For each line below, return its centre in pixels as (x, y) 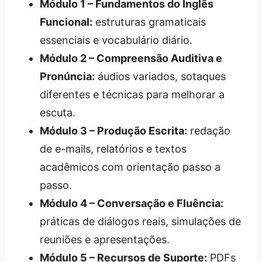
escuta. (58, 113)
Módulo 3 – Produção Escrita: (113, 131)
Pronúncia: (67, 77)
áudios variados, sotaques (160, 77)
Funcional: (66, 22)
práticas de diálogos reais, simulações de (140, 222)
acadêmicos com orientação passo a (130, 167)
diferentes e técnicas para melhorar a (132, 95)
